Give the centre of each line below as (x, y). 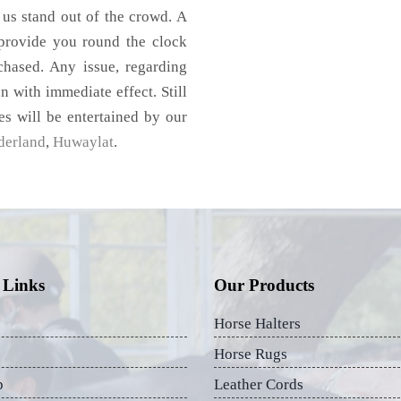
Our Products (264, 285)
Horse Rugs (251, 354)
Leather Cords (259, 384)
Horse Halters (257, 323)
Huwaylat (83, 141)
